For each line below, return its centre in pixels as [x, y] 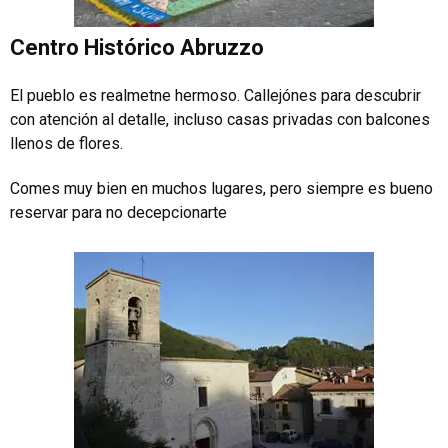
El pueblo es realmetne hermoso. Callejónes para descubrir [215, 95]
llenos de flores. [66, 143]
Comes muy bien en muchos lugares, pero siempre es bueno [221, 188]
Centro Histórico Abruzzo [137, 47]
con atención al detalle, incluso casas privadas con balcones [220, 119]
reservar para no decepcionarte [118, 212]
